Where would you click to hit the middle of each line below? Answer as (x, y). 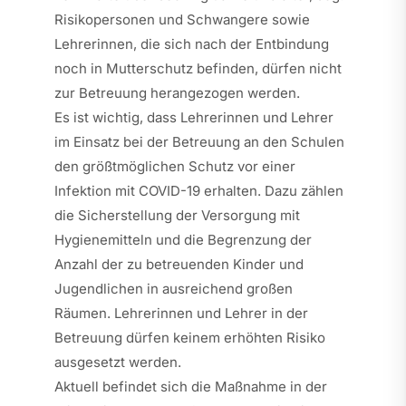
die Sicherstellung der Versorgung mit (177, 215)
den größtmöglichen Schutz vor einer (174, 166)
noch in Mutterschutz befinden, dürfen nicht (198, 68)
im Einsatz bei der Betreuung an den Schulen (199, 141)
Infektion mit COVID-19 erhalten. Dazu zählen (198, 190)
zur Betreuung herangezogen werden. (177, 92)
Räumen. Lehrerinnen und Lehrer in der (181, 313)
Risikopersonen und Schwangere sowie (182, 19)
